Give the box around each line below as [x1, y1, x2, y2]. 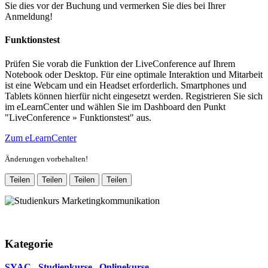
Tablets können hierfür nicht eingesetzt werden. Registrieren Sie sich [5, 90, 263, 101]
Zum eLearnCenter [5, 132, 77, 143]
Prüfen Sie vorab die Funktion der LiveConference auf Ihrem [5, 58, 235, 69]
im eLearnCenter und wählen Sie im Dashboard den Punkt [5, 101, 226, 112]
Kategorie [5, 237, 53, 251]
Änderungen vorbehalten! [5, 154, 88, 163]
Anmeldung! [5, 11, 53, 22]
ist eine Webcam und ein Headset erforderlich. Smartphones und [5, 80, 246, 90]
